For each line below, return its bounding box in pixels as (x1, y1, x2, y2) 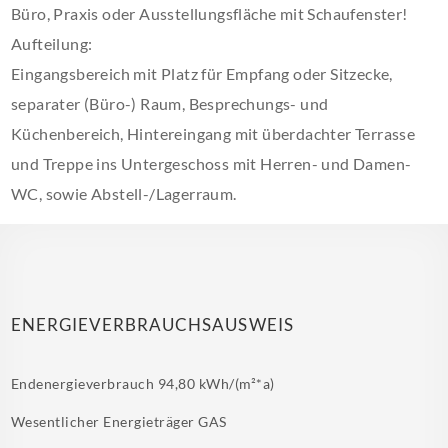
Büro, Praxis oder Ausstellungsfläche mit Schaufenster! (11, 4, 408, 23)
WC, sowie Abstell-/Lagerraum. (11, 184, 237, 203)
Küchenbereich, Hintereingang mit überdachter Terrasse (11, 124, 416, 143)
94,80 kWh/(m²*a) (157, 375, 275, 392)
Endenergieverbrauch (11, 375, 158, 392)
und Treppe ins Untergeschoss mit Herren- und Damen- (11, 154, 412, 173)
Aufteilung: (11, 34, 93, 53)
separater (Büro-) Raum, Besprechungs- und (11, 94, 329, 113)
